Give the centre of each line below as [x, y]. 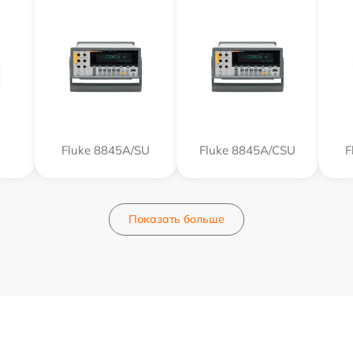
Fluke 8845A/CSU [247, 150]
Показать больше [176, 219]
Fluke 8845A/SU [106, 150]
